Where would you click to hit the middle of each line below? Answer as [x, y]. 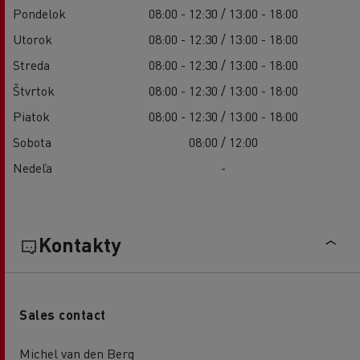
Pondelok [39, 13]
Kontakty [80, 244]
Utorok [33, 39]
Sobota [32, 141]
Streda [31, 64]
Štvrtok [34, 90]
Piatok [31, 116]
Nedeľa [33, 167]
